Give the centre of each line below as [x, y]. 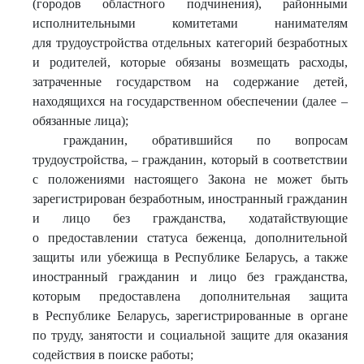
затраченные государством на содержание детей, [190, 82]
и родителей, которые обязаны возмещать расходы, [190, 62]
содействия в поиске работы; [113, 355]
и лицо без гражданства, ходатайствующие [190, 218]
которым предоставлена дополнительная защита [190, 296]
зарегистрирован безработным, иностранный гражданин [190, 199]
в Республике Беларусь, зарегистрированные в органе [190, 316]
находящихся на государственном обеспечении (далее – [190, 101]
